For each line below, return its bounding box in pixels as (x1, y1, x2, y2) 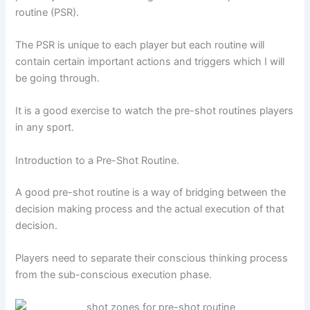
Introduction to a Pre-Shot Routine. (15, 154, 180, 167)
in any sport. (15, 121, 75, 134)
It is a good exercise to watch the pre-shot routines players (15, 104, 294, 118)
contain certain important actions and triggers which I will (15, 55, 285, 69)
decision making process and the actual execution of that (15, 202, 285, 215)
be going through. (15, 72, 100, 85)
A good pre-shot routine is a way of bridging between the (15, 185, 286, 199)
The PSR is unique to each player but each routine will (15, 39, 265, 52)
